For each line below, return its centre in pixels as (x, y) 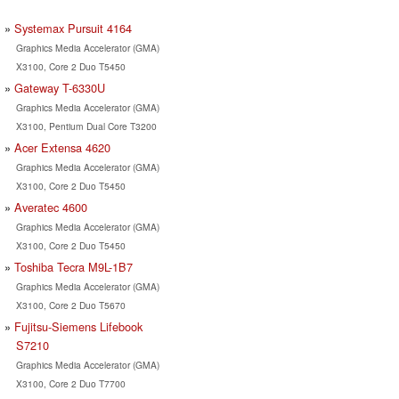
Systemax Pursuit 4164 (73, 28)
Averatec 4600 (51, 207)
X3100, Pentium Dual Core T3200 (86, 126)
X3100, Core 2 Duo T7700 (70, 383)
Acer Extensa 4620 (62, 147)
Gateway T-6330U (60, 87)
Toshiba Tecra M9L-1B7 (73, 266)
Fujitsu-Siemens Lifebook (78, 326)
